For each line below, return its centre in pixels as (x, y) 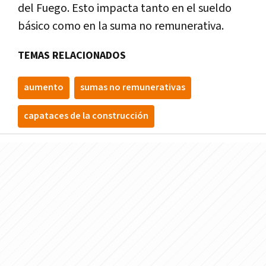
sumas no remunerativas (133, 87)
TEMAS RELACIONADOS (72, 55)
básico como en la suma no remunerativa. (121, 26)
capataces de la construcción (86, 116)
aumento (44, 87)
